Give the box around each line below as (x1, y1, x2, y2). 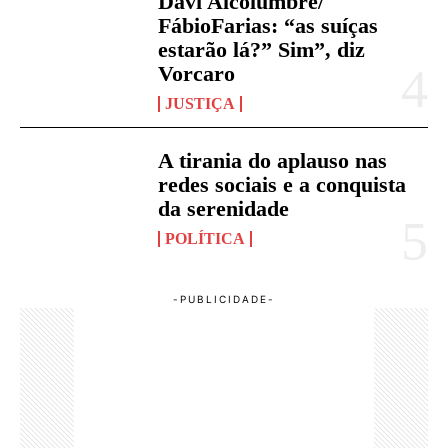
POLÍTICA (165, 230, 246, 248)
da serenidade (158, 196, 290, 222)
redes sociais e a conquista (158, 172, 407, 198)
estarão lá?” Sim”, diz (158, 37, 366, 63)
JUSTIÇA (165, 95, 236, 113)
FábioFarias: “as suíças (158, 13, 379, 39)
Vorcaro (158, 61, 236, 87)
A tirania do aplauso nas (158, 148, 388, 174)
